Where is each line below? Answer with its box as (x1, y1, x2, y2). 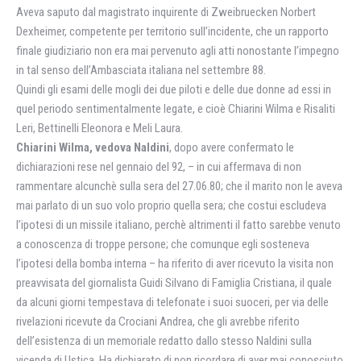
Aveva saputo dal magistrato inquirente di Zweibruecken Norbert (16, 5, 316, 19)
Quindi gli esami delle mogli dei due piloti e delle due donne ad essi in (16, 82, 331, 97)
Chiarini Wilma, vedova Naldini (16, 140, 169, 155)
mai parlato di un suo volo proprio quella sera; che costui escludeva (16, 198, 326, 213)
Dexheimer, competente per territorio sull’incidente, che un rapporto (16, 24, 329, 39)
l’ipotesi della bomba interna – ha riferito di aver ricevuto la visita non (16, 256, 334, 271)
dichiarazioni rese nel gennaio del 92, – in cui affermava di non (16, 160, 301, 174)
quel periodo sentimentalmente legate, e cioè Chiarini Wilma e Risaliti (16, 102, 335, 116)
